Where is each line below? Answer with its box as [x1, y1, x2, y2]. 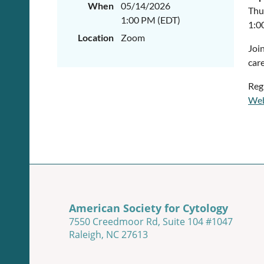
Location [78, 32, 114, 43]
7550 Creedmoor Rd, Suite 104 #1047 [69, 214, 233, 228]
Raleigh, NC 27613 [69, 227, 148, 241]
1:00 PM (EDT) [121, 14, 180, 25]
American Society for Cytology [69, 200, 228, 215]
